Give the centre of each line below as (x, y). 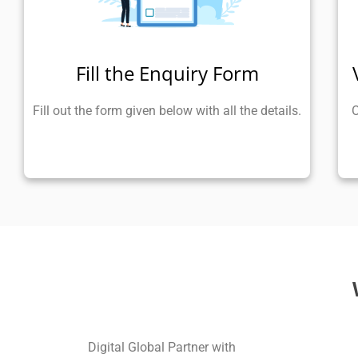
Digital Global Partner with (162, 348)
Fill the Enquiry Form (167, 73)
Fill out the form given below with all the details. (167, 110)
